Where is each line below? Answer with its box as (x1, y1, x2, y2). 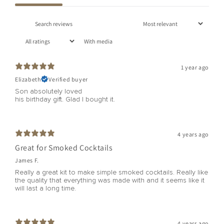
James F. (15, 156, 39, 164)
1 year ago (181, 63, 209, 71)
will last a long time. (15, 184, 76, 192)
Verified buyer (48, 75, 88, 83)
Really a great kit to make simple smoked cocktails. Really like (15, 168, 208, 176)
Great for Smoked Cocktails (15, 142, 113, 153)
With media (84, 37, 112, 45)
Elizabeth (15, 75, 41, 83)
